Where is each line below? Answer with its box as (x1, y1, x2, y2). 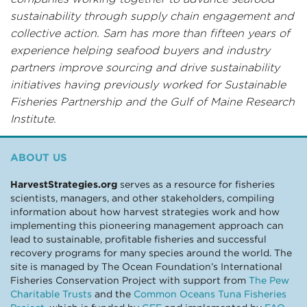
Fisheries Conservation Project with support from (10, 275, 249, 286)
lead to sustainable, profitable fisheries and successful (10, 234, 267, 245)
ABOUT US (10, 151, 67, 163)
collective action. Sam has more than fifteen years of (10, 27, 290, 39)
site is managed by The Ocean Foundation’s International (10, 261, 282, 272)
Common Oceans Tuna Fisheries (134, 288, 286, 299)
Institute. (10, 113, 56, 125)
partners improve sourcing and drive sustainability (10, 62, 280, 73)
